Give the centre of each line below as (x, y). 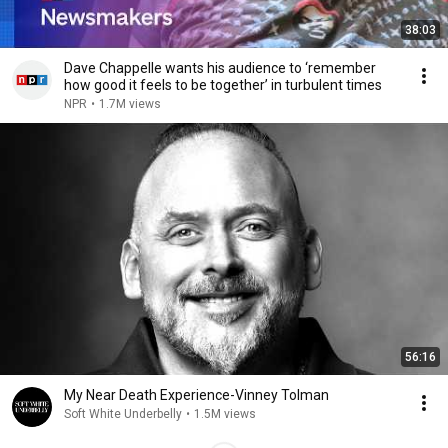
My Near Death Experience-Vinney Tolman (196, 395)
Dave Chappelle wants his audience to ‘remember (220, 68)
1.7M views (130, 104)
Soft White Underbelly (123, 414)
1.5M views (225, 414)
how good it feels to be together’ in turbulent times (223, 85)
